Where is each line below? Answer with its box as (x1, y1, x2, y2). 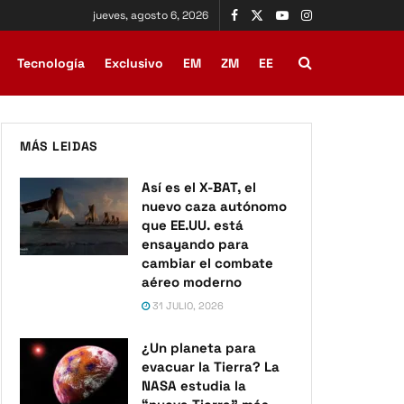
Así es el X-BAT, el (142, 179, 256, 196)
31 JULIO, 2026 (150, 299, 224, 312)
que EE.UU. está (142, 216, 243, 234)
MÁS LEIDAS (20, 138, 97, 154)
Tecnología (17, 55, 85, 71)
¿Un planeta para (142, 339, 256, 356)
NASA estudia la (142, 377, 246, 394)
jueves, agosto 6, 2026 (93, 8, 208, 23)
